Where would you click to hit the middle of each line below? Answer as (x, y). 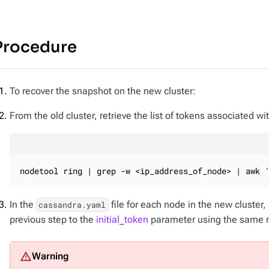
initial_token (122, 219)
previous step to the (53, 219)
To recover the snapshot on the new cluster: (103, 91)
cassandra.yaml (72, 205)
